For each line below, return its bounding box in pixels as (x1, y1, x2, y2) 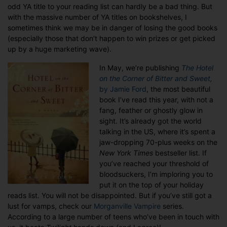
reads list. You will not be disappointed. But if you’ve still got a (8, 191, 212, 200)
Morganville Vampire (94, 202, 161, 211)
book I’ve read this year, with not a (99, 95, 213, 104)
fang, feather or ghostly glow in (99, 106, 203, 115)
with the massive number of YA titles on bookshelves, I (8, 13, 187, 22)
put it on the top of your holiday (99, 180, 204, 190)
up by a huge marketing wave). (8, 45, 111, 54)
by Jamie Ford (99, 85, 146, 94)
